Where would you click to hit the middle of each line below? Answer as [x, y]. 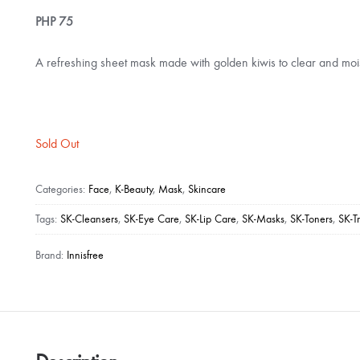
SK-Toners [312, 219]
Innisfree [86, 256]
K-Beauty [134, 189]
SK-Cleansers [90, 219]
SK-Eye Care [152, 219]
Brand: [51, 256]
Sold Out [57, 144]
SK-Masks [264, 219]
